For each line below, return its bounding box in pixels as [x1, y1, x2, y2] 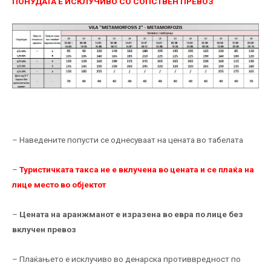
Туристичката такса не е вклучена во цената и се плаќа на [19, 165, 254, 175]
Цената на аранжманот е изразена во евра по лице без [19, 209, 243, 220]
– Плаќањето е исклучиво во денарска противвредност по [12, 253, 241, 264]
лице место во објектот [12, 180, 106, 190]
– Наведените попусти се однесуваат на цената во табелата [12, 135, 243, 145]
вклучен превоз [12, 224, 76, 235]
